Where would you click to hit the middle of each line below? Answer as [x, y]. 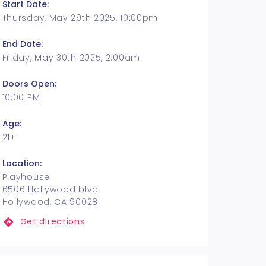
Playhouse [26, 177]
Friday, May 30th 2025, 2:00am [71, 58]
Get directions [52, 221]
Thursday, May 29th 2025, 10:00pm [80, 18]
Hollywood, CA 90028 [50, 202]
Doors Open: [29, 84]
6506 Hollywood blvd [50, 189]
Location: [22, 163]
